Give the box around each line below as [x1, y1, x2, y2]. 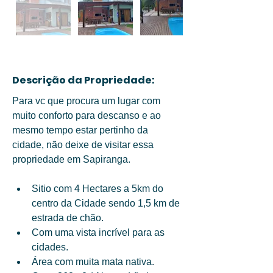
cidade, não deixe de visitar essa [12, 140, 156, 150]
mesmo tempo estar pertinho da [12, 125, 151, 135]
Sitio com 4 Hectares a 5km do [32, 183, 166, 194]
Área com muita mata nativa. [32, 257, 157, 267]
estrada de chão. [32, 213, 106, 223]
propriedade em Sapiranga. [12, 154, 133, 165]
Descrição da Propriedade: [12, 73, 155, 87]
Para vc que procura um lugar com [12, 96, 163, 106]
